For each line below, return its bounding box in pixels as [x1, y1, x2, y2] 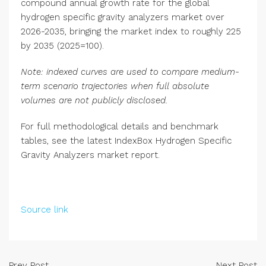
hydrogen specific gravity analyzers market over [21, 12, 224, 23]
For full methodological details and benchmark [21, 121, 218, 132]
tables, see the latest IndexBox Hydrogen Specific [21, 135, 232, 147]
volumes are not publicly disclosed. [21, 95, 167, 106]
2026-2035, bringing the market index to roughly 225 [21, 26, 241, 37]
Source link [21, 204, 68, 216]
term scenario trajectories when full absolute [21, 81, 209, 92]
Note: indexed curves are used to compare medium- [21, 66, 239, 78]
